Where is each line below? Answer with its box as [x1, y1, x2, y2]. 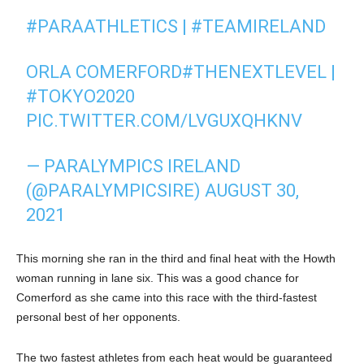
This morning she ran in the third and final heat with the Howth [16, 252, 336, 266]
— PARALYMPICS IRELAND [26, 156, 241, 177]
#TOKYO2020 [26, 86, 136, 107]
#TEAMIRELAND [191, 16, 327, 37]
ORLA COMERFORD [26, 62, 183, 83]
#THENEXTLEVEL [182, 62, 327, 83]
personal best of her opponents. [16, 310, 180, 324]
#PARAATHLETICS [26, 16, 179, 37]
